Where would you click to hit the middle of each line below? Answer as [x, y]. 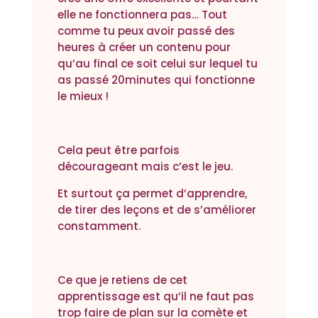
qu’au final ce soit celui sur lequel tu [157, 64]
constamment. [99, 226]
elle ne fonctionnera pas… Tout [142, 15]
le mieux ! [83, 97]
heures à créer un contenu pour [144, 48]
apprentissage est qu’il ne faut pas [155, 297]
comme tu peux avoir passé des [146, 31]
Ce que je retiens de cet [122, 280]
